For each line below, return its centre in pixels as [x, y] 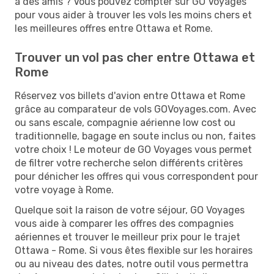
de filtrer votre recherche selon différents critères [129, 163]
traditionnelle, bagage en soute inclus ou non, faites [135, 136]
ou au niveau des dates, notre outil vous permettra [131, 264]
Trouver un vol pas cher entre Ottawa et [135, 57]
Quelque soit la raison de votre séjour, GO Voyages [130, 210]
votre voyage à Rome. [64, 190]
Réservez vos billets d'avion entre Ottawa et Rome [130, 95]
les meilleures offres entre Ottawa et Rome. [114, 28]
